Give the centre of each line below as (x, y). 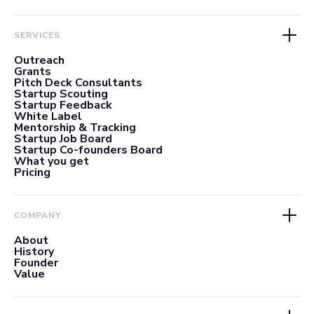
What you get (52, 161)
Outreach (39, 60)
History (34, 251)
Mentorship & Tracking (75, 127)
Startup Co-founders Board (88, 150)
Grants (33, 71)
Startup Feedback (63, 105)
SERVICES (37, 35)
